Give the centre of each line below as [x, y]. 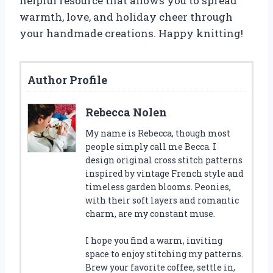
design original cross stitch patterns [164, 160]
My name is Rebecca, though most [158, 133]
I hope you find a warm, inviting [154, 240]
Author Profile [67, 80]
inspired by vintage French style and [165, 173]
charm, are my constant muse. [150, 213]
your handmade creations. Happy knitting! [131, 33]
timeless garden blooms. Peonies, [158, 186]
